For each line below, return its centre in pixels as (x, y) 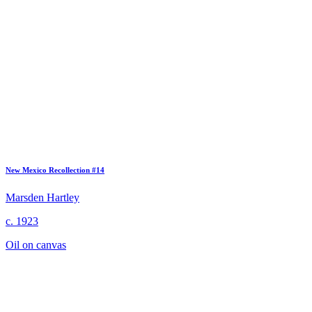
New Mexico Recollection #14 (55, 170)
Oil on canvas (36, 244)
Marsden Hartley (42, 197)
